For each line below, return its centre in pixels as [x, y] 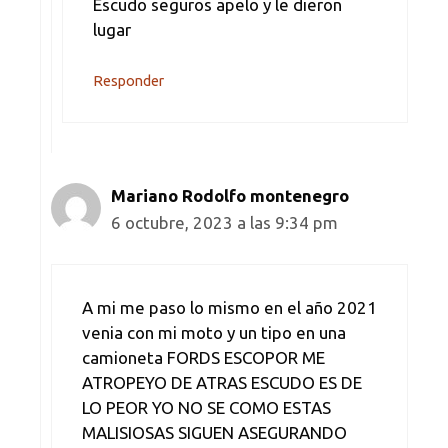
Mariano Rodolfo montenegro [230, 196]
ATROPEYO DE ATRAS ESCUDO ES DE [222, 382]
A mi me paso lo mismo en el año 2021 [229, 307]
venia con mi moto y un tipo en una [214, 332]
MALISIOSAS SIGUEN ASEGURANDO [214, 432]
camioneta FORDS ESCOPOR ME [203, 357]
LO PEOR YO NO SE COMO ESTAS [206, 407]
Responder [128, 81]
